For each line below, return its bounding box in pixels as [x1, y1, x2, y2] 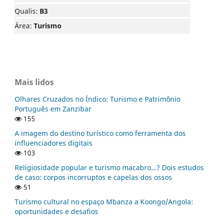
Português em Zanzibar [15, 104, 91, 114]
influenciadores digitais [15, 138, 92, 148]
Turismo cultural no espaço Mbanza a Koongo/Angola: [15, 197, 193, 206]
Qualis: [15, 6, 40, 16]
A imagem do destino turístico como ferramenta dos [15, 129, 186, 138]
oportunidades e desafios [15, 206, 98, 216]
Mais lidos [15, 77, 54, 88]
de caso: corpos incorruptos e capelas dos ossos [15, 172, 172, 182]
